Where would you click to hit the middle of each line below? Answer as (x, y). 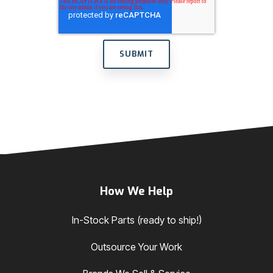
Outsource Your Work (136, 247)
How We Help (136, 191)
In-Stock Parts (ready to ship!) (136, 220)
